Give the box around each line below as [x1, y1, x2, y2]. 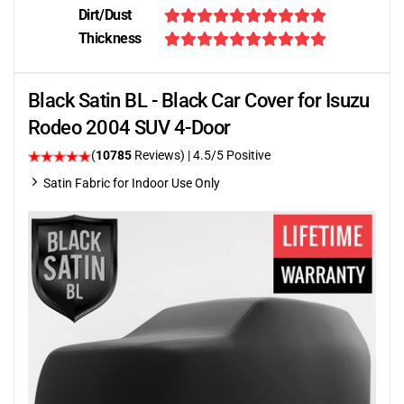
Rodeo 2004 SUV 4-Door [28, 116, 231, 139]
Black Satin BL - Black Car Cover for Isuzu [28, 89, 370, 112]
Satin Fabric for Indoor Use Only [43, 176, 220, 190]
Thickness [78, 30, 142, 47]
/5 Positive [211, 148, 271, 162]
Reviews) [132, 148, 188, 162]
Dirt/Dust [78, 6, 132, 23]
